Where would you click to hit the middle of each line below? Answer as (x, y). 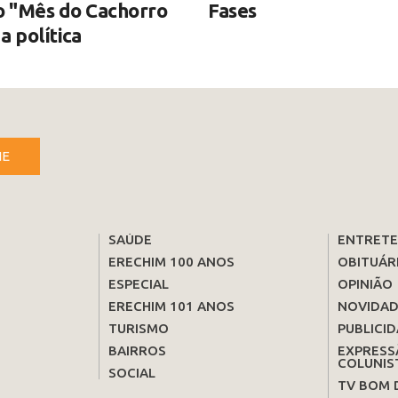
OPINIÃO (365, 283)
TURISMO (138, 328)
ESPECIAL (138, 283)
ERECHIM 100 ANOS (171, 261)
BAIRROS (137, 350)
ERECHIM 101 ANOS (171, 306)
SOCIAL (131, 372)
